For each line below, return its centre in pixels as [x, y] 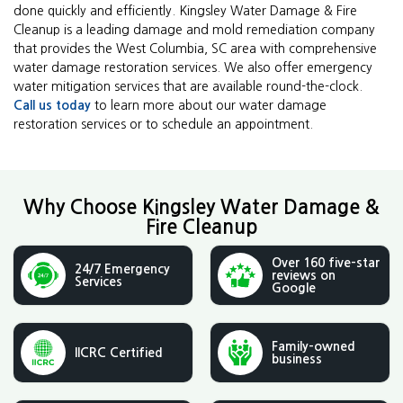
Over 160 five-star [326, 263]
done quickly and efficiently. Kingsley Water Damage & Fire [185, 11]
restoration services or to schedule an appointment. [163, 125]
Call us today [52, 106]
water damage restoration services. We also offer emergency [193, 68]
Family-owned [313, 347]
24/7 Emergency [122, 269]
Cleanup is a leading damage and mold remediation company [194, 30]
